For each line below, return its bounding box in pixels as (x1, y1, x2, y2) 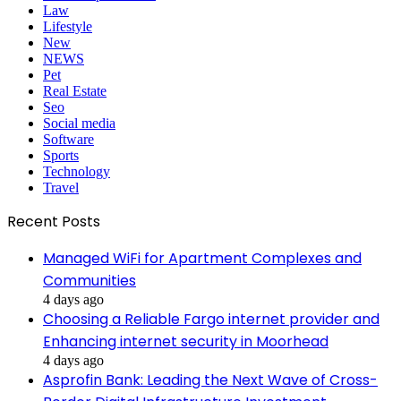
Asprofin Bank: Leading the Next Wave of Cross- (43, 369, 378, 390)
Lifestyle (43, 18, 92, 34)
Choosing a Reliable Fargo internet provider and (43, 308, 380, 329)
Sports (43, 147, 79, 163)
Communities (43, 269, 136, 291)
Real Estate (43, 82, 107, 98)
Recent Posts (7, 210, 100, 232)
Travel (43, 179, 79, 195)
